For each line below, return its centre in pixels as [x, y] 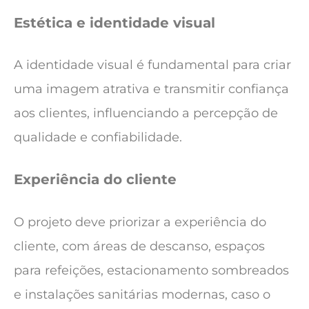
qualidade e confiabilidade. [98, 137]
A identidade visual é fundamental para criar [152, 64]
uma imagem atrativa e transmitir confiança [151, 89]
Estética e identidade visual [114, 22]
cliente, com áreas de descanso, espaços [139, 246]
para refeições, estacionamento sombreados [151, 270]
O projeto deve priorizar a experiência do [140, 222]
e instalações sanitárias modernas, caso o [142, 294]
